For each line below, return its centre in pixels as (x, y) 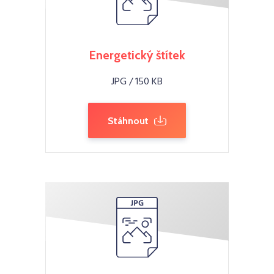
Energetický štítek (137, 55)
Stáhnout (128, 121)
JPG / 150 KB (137, 82)
